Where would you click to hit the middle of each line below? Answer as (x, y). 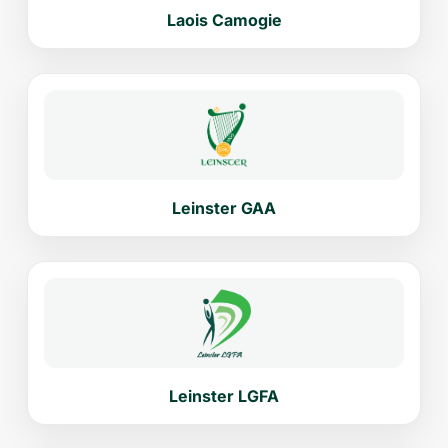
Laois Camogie (224, 20)
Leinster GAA (224, 208)
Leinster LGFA (224, 396)
